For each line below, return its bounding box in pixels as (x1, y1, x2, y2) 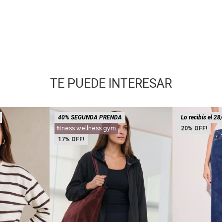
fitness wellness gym (56, 125, 116, 132)
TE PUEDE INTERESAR (50, 76, 172, 91)
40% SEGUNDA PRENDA (57, 114, 122, 121)
